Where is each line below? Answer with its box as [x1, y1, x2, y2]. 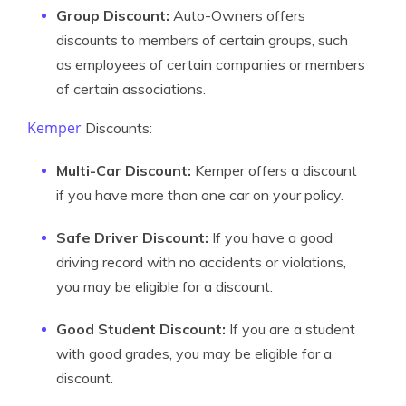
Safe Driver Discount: [56, 228, 212, 246]
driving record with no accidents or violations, [56, 253, 346, 271]
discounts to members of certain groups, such [56, 31, 348, 49]
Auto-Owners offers [169, 6, 305, 24]
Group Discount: [56, 6, 169, 24]
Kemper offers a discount [195, 161, 357, 179]
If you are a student [226, 320, 355, 338]
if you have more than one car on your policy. [56, 186, 343, 204]
